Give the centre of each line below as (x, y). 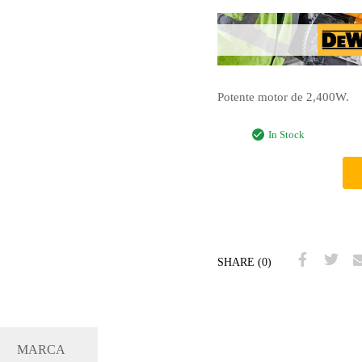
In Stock (286, 135)
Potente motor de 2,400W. (283, 97)
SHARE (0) (244, 262)
